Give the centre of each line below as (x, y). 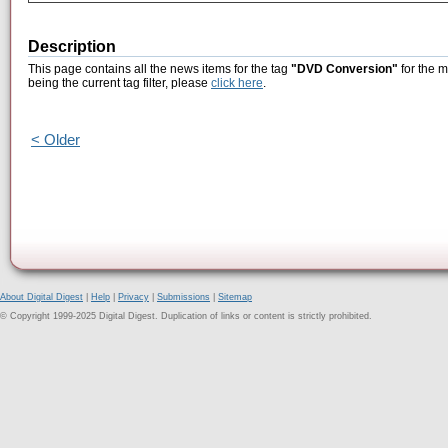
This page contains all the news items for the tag (159, 69)
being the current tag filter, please (119, 83)
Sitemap (235, 297)
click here (237, 83)
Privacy (133, 297)
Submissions (183, 297)
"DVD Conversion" (344, 69)
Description (72, 47)
